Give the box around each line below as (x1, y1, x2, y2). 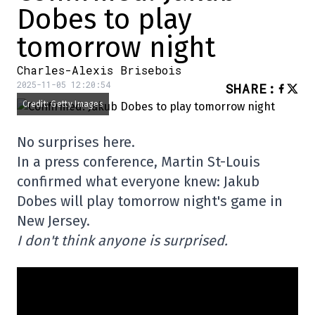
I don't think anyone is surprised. (17, 232, 228, 249)
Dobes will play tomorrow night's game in (17, 193, 283, 210)
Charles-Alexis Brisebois (17, 63, 181, 77)
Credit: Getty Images (22, 99, 103, 109)
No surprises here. (17, 134, 135, 150)
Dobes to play (17, 3, 192, 37)
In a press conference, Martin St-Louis (17, 153, 260, 170)
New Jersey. (17, 212, 90, 229)
